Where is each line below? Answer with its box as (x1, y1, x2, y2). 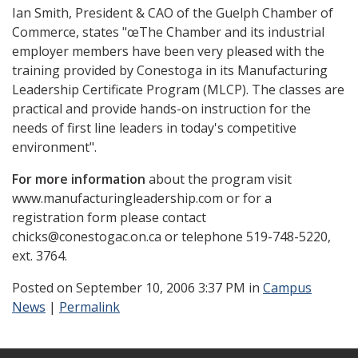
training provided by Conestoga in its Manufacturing (12, 62, 328, 79)
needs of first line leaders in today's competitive (12, 119, 296, 137)
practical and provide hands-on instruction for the (12, 100, 311, 117)
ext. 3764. (12, 247, 67, 265)
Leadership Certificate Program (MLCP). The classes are (12, 81, 344, 98)
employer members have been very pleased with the (12, 42, 324, 60)
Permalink (59, 298, 120, 316)
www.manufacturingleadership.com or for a (12, 189, 272, 207)
